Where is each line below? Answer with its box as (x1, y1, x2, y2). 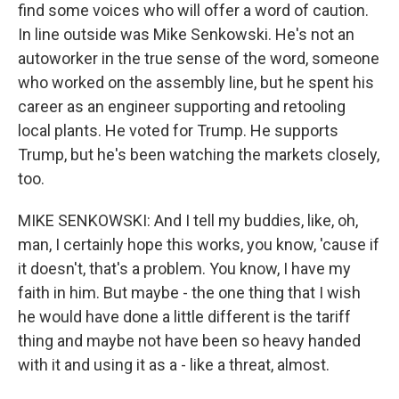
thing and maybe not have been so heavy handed (18, 331, 361, 350)
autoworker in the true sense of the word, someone (18, 49, 379, 68)
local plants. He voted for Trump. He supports (18, 121, 338, 140)
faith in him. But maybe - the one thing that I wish (18, 283, 361, 302)
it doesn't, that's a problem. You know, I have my (18, 259, 351, 278)
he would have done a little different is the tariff (18, 307, 351, 326)
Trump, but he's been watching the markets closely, (18, 145, 379, 164)
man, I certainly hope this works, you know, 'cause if (18, 235, 379, 254)
